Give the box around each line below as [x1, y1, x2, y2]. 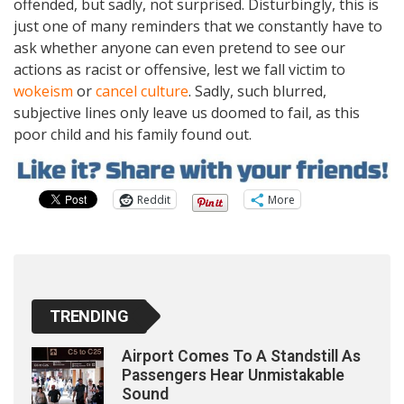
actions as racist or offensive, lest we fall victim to [14, 59, 345, 79]
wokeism [14, 80, 73, 101]
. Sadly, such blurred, [188, 80, 326, 101]
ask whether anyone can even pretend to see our [14, 37, 345, 58]
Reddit [137, 191, 170, 207]
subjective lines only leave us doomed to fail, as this [14, 102, 360, 123]
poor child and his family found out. [14, 124, 252, 144]
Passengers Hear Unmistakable [122, 366, 344, 385]
